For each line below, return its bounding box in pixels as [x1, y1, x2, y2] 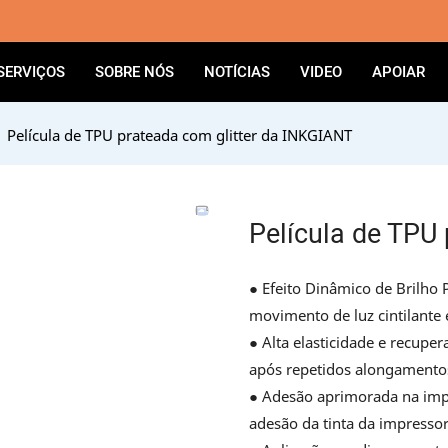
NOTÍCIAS [204, 61, 270, 83]
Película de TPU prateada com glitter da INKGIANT [7, 125, 352, 145]
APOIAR [372, 61, 425, 83]
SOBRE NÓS [95, 61, 174, 83]
